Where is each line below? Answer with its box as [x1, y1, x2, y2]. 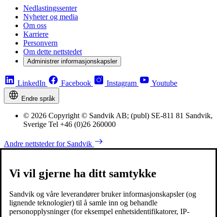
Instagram [107, 79, 137, 88]
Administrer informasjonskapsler [27, 58, 117, 65]
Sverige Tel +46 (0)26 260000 [23, 120, 116, 129]
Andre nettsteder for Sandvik [4, 139, 94, 148]
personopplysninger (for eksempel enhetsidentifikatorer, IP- [9, 207, 189, 216]
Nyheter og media [23, 13, 78, 21]
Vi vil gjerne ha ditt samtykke [9, 167, 156, 180]
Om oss [23, 21, 46, 30]
